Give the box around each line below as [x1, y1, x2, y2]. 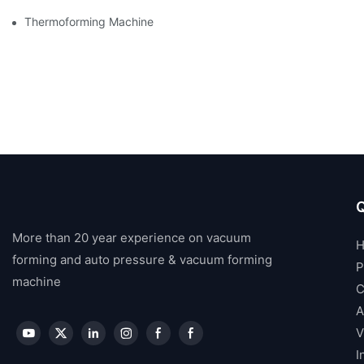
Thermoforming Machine [24, 14, 154, 28]
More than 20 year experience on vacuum [12, 229, 251, 245]
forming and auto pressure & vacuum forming [12, 251, 272, 267]
